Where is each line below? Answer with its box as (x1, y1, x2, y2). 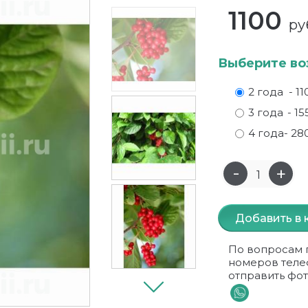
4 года (248, 126, 285, 140)
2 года (248, 85, 284, 98)
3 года (248, 106, 284, 119)
